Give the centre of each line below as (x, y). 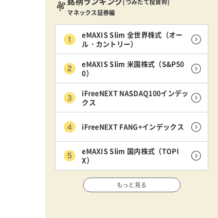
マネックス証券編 (91, 13)
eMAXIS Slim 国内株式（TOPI (130, 151)
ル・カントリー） (110, 44)
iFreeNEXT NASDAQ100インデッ (135, 93)
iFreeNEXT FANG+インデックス (133, 127)
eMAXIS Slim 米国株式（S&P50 (133, 64)
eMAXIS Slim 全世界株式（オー (132, 34)
